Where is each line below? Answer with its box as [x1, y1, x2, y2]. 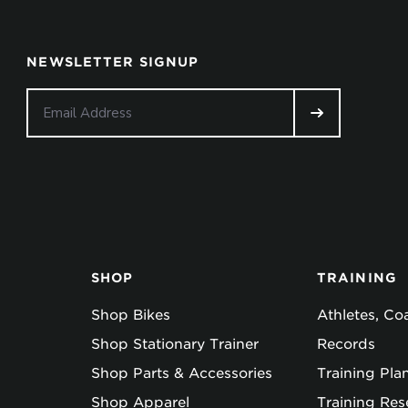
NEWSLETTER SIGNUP [26, 55, 199, 69]
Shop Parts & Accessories [91, 365, 272, 382]
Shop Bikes [91, 307, 170, 323]
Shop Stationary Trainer [91, 336, 259, 352]
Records [317, 336, 375, 352]
